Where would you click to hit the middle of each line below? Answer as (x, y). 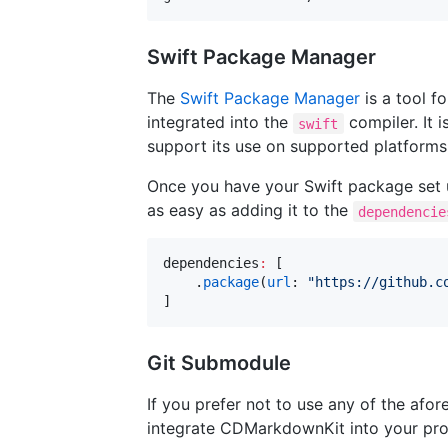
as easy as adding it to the (250, 210)
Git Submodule (219, 363)
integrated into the (220, 122)
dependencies (211, 263)
